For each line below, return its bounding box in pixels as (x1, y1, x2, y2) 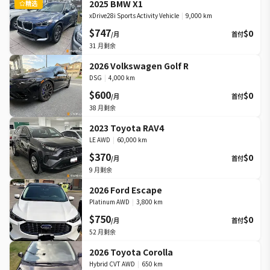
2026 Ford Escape (89, 184, 162, 196)
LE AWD (89, 135, 110, 144)
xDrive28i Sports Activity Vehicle (89, 11, 179, 20)
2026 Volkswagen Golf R (89, 60, 189, 72)
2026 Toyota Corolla (89, 246, 173, 258)
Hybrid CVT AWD (89, 259, 135, 268)
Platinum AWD (89, 197, 130, 206)
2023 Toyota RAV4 (89, 122, 164, 134)
